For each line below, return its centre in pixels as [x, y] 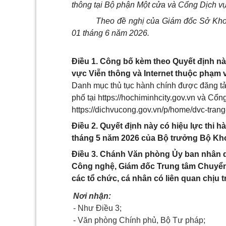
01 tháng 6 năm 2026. [110, 33]
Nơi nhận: [92, 196]
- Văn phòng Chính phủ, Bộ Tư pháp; [139, 220]
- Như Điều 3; [97, 208]
